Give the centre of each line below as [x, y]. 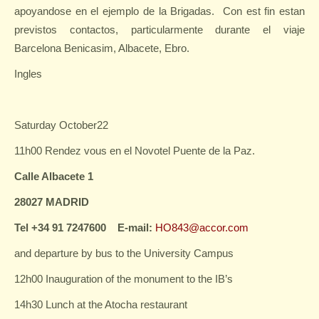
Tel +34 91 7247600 [60, 228]
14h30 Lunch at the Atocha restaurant [101, 304]
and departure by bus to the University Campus [124, 253]
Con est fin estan [264, 11]
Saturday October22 [61, 125]
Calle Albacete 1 [54, 176]
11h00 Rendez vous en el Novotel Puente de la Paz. [135, 151]
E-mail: [136, 228]
